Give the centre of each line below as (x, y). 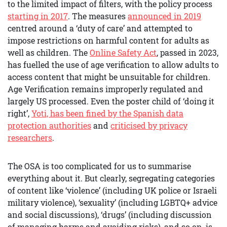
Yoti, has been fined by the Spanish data (107, 113)
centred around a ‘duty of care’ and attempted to (100, 28)
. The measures (98, 16)
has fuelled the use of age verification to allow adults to (113, 65)
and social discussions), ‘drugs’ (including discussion (110, 215)
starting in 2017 (38, 16)
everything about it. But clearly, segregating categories (111, 178)
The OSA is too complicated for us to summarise (99, 166)
